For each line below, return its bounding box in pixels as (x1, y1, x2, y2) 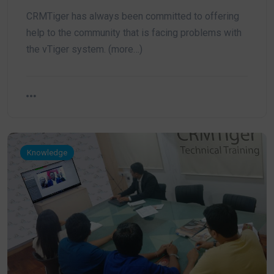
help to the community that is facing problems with (26, 27, 242, 39)
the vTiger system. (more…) (26, 43, 143, 55)
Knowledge (27, 148, 67, 157)
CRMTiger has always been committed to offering (26, 10, 239, 22)
